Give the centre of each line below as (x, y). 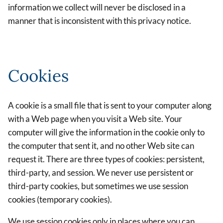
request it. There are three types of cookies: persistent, (106, 159)
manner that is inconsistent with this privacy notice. (100, 21)
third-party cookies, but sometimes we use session (98, 186)
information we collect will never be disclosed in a (97, 7)
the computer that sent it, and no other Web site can (101, 146)
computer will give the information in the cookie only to (106, 132)
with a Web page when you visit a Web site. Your (95, 119)
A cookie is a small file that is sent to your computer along (110, 106)
